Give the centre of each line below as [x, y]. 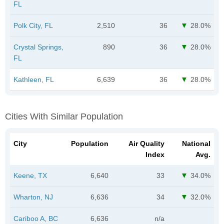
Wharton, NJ [33, 197]
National [196, 143]
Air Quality [146, 143]
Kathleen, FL [34, 79]
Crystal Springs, [38, 47]
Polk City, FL [33, 25]
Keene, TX [30, 175]
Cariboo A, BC [36, 218]
